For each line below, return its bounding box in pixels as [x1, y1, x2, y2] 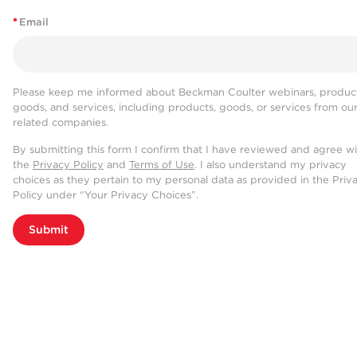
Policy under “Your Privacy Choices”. [13, 189, 198, 202]
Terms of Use [129, 159, 194, 171]
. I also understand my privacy [194, 159, 347, 171]
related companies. [13, 116, 108, 129]
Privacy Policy [33, 159, 104, 171]
